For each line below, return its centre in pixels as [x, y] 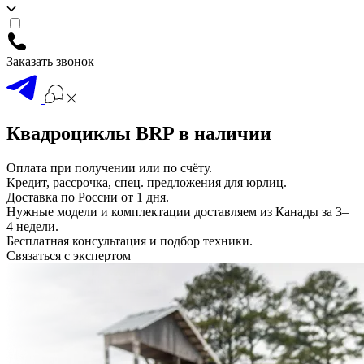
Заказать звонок [50, 61]
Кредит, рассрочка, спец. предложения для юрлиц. [147, 182]
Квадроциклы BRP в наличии [139, 133]
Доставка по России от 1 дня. [88, 197]
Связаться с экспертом [69, 255]
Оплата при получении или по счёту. [109, 167]
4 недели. [32, 226]
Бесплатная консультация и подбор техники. [130, 240]
